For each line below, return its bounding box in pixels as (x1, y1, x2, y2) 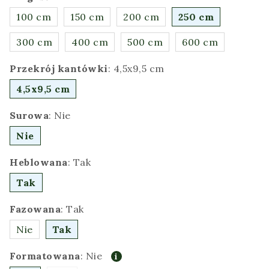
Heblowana (10, 156, 68, 168)
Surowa (10, 109, 49, 121)
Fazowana (10, 202, 61, 215)
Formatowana (10, 249, 80, 262)
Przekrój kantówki (10, 62, 108, 74)
